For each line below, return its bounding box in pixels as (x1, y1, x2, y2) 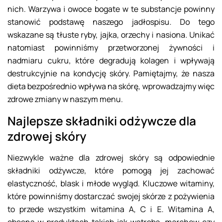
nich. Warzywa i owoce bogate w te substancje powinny (7, 3, 215, 15)
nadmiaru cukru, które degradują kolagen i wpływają (7, 55, 215, 66)
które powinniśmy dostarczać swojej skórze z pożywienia (7, 191, 215, 202)
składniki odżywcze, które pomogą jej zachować (7, 165, 215, 176)
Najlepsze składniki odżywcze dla (7, 112, 196, 129)
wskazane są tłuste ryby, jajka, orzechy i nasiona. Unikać (7, 29, 215, 41)
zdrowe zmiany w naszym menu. (7, 94, 123, 105)
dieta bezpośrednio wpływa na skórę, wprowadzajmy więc (7, 81, 215, 92)
